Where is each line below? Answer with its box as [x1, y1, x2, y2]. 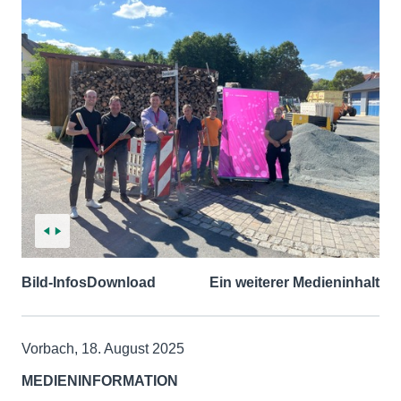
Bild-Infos [21, 275, 87, 291]
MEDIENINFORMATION [21, 373, 178, 389]
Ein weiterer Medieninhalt [209, 275, 380, 291]
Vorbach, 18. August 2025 [21, 341, 184, 357]
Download [87, 275, 156, 291]
